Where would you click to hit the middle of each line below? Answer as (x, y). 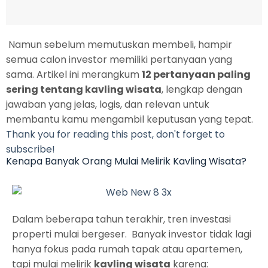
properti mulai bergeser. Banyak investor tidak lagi (132, 234)
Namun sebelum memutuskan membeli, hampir (119, 45)
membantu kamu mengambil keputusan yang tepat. (130, 119)
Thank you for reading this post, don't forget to (115, 134)
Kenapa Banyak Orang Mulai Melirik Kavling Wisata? (126, 161)
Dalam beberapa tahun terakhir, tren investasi (121, 220)
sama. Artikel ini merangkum (74, 74)
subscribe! (31, 149)
